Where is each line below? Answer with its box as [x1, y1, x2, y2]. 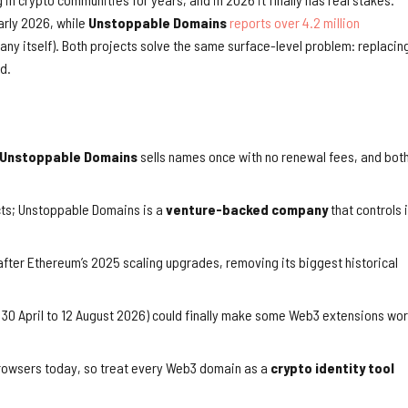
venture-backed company [166, 199, 328, 218]
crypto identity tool [270, 358, 394, 376]
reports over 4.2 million [229, 13, 360, 31]
